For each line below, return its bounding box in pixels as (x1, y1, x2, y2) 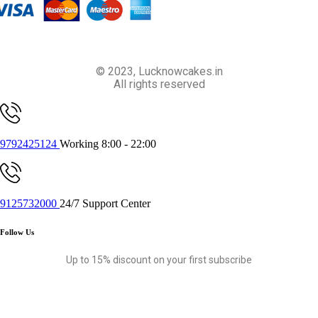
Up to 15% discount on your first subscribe (66, 253, 252, 265)
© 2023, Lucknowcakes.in (95, 64, 223, 78)
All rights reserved (113, 77, 205, 91)
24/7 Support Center (60, 197, 150, 209)
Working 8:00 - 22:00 (60, 137, 156, 150)
